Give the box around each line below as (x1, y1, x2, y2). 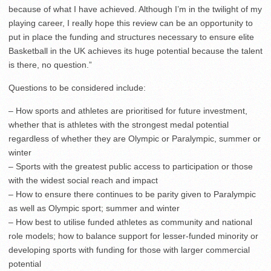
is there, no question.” (8, 60, 92, 70)
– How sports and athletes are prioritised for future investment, (8, 106, 247, 116)
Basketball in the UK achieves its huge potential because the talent (8, 46, 263, 56)
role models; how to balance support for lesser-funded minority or (8, 231, 258, 241)
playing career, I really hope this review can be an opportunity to (8, 18, 253, 28)
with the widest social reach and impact (8, 175, 158, 186)
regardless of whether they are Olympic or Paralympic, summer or (8, 134, 261, 144)
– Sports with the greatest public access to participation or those (8, 162, 253, 172)
